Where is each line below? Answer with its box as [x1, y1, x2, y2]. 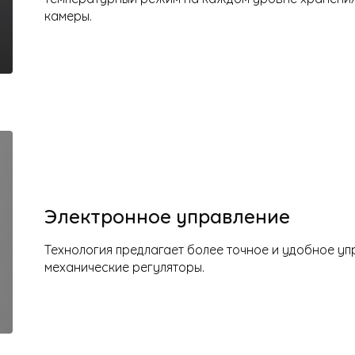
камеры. [44, 5, 92, 25]
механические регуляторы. [44, 256, 204, 276]
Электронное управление [44, 200, 290, 229]
